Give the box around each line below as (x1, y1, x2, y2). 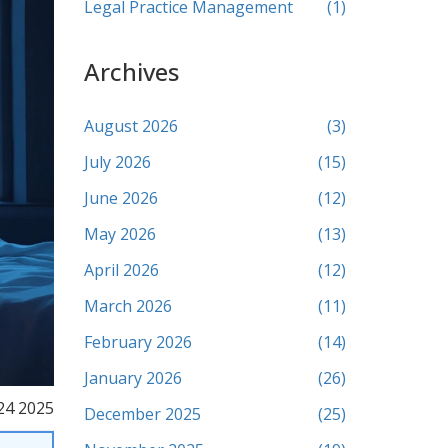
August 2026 (83, 115, 178, 137)
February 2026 (83, 331, 192, 353)
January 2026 (83, 367, 182, 389)
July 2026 (83, 151, 151, 173)
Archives (83, 55, 179, 88)
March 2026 (83, 295, 172, 317)
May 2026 (83, 223, 156, 245)
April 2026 (83, 259, 159, 281)
